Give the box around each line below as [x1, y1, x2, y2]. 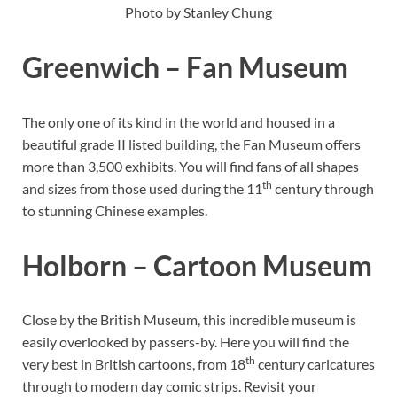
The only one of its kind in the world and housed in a [22, 113, 335, 130]
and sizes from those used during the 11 [22, 179, 262, 197]
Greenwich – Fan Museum [22, 50, 348, 85]
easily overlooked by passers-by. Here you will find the [22, 333, 349, 351]
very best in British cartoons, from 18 [22, 355, 245, 373]
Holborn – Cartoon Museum [22, 247, 372, 283]
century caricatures [255, 355, 375, 373]
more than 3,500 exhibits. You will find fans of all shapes [22, 157, 359, 175]
